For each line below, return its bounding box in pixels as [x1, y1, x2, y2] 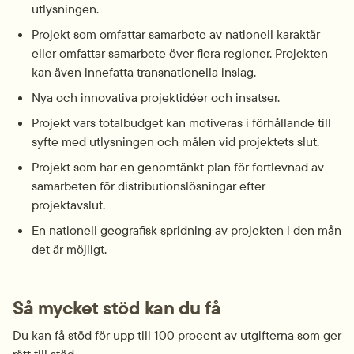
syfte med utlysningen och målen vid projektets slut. [32, 134, 319, 149]
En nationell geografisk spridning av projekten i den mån [32, 222, 341, 238]
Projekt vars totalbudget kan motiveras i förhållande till [32, 115, 331, 130]
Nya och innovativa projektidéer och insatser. [32, 89, 280, 105]
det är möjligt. [32, 241, 107, 257]
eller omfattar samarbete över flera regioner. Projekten [32, 45, 328, 61]
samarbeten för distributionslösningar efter [32, 178, 265, 194]
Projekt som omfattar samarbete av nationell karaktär [32, 26, 320, 42]
